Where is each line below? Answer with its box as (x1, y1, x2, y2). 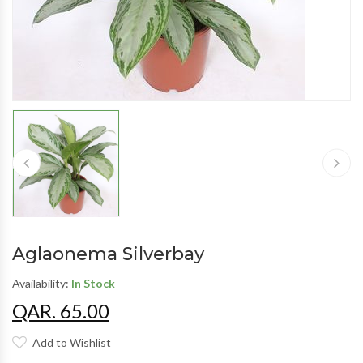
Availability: (12, 275, 71, 290)
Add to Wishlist (32, 335, 111, 349)
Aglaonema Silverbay (12, 242, 204, 265)
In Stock (71, 275, 115, 290)
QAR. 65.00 (12, 298, 109, 322)
